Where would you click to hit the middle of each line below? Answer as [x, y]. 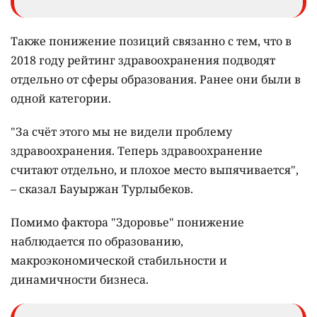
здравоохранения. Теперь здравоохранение [137, 150]
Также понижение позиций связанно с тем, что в [151, 41]
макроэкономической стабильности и [119, 260]
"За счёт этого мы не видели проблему [121, 131]
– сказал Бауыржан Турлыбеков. [102, 189]
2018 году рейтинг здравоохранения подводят [143, 60]
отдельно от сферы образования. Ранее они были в [156, 79]
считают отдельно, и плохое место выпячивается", [155, 169]
